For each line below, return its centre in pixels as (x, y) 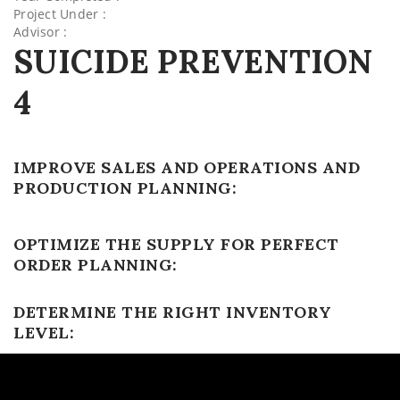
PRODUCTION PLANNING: (125, 188)
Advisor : (41, 32)
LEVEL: (44, 333)
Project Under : (60, 14)
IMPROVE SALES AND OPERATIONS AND (187, 167)
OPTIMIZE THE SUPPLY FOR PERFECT (176, 244)
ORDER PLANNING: (96, 265)
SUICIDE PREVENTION (193, 62)
